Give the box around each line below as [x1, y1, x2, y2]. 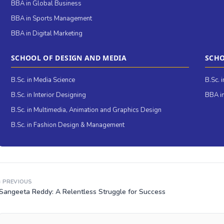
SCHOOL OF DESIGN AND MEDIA [11, 53, 127, 63]
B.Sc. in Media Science [11, 75, 75, 85]
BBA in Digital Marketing [11, 29, 82, 38]
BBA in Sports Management [11, 14, 92, 23]
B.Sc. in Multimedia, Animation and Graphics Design [11, 105, 161, 115]
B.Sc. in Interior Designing [11, 90, 86, 100]
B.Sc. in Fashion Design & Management [11, 120, 124, 130]
